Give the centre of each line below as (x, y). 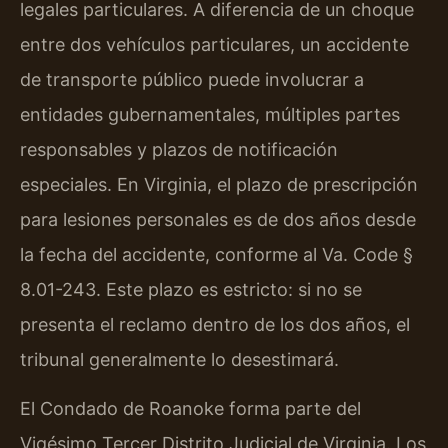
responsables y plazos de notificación (179, 149)
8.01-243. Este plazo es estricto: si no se (191, 289)
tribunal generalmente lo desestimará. (179, 359)
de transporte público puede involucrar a (192, 79)
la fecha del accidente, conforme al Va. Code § (216, 254)
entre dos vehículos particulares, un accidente (214, 44)
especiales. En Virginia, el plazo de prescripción (219, 184)
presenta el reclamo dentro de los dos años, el (215, 324)
